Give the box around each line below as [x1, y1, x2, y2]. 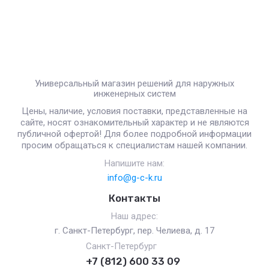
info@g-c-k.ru [107, 172, 162, 183]
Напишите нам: [104, 158, 165, 169]
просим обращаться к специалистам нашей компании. [22, 140, 247, 151]
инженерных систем [93, 88, 176, 99]
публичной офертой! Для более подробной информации [17, 128, 252, 139]
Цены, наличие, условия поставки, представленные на [22, 106, 247, 116]
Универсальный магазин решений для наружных [35, 78, 234, 89]
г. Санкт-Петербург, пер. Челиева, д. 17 [55, 225, 214, 236]
